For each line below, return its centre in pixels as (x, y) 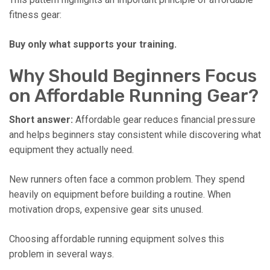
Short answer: (41, 119)
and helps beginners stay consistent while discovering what (135, 134)
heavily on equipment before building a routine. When (120, 194)
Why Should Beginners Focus (133, 76)
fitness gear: (35, 14)
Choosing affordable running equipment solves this (117, 239)
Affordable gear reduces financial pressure (164, 119)
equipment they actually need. (71, 149)
